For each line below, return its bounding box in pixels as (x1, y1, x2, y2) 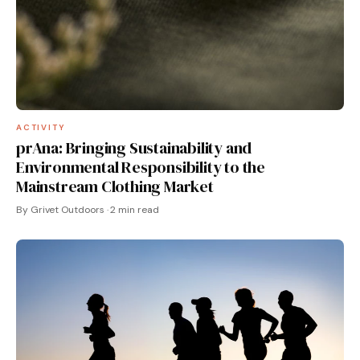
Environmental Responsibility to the (16, 155, 265, 178)
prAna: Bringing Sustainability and (16, 136, 252, 159)
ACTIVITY (16, 121, 66, 133)
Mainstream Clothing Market (16, 174, 214, 198)
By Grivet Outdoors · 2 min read (16, 202, 159, 216)
